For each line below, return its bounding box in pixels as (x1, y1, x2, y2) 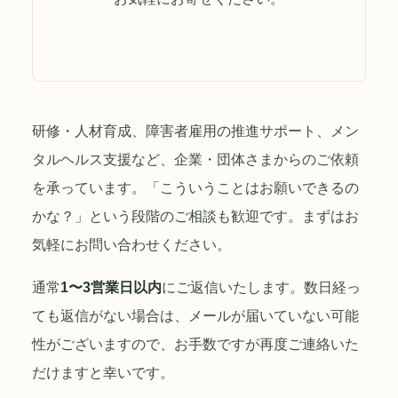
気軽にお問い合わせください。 (32, 237, 231, 252)
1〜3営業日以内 (60, 280, 162, 295)
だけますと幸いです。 (32, 365, 174, 380)
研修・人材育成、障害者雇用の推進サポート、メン (32, 123, 359, 139)
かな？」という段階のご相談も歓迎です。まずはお (32, 209, 359, 224)
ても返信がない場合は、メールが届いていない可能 (32, 308, 359, 323)
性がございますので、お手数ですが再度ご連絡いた (32, 337, 359, 352)
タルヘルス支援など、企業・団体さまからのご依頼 (32, 152, 359, 167)
